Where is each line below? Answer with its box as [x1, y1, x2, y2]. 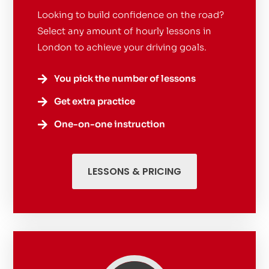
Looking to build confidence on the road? [37, 8, 225, 20]
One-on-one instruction [53, 118, 165, 130]
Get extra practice [53, 95, 135, 107]
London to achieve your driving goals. [37, 41, 207, 53]
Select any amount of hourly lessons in [37, 25, 212, 37]
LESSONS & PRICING [88, 164, 181, 178]
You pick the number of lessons [53, 72, 196, 84]
